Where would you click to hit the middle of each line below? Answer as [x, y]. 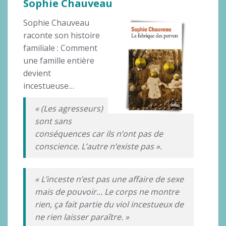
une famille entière [59, 60]
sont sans [53, 121]
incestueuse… [49, 86]
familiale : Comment [60, 48]
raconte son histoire [62, 35]
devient [37, 73]
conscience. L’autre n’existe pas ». [98, 146]
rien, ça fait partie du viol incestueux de [109, 204]
